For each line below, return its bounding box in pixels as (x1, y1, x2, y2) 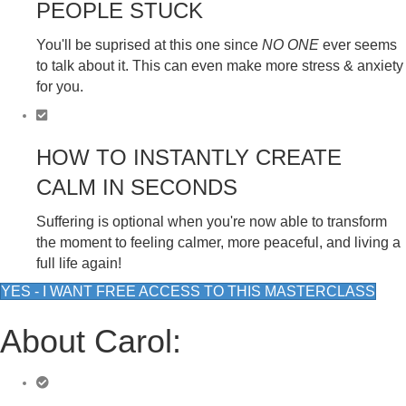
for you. (36, 78, 83, 94)
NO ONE (262, 36, 319, 53)
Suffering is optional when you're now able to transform (36, 213, 387, 229)
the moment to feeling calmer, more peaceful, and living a (36, 234, 401, 250)
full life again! (36, 255, 125, 271)
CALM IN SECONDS (36, 174, 237, 199)
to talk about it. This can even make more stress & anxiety (36, 57, 403, 73)
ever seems (319, 36, 397, 53)
